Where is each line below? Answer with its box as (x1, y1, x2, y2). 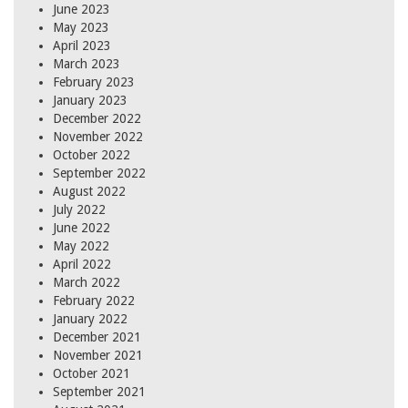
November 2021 (53, 348, 143, 363)
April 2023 (53, 38, 111, 54)
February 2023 (53, 75, 135, 90)
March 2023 (53, 56, 120, 72)
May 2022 (53, 239, 109, 254)
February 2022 (53, 293, 135, 309)
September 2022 (53, 166, 146, 181)
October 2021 (53, 366, 130, 382)
